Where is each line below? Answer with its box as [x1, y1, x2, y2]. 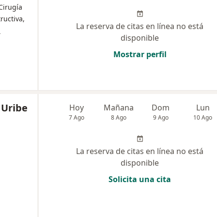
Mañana [104, 102, 134, 113]
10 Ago [193, 113, 213, 122]
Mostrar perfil [113, 49, 167, 60]
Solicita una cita [108, 174, 171, 185]
